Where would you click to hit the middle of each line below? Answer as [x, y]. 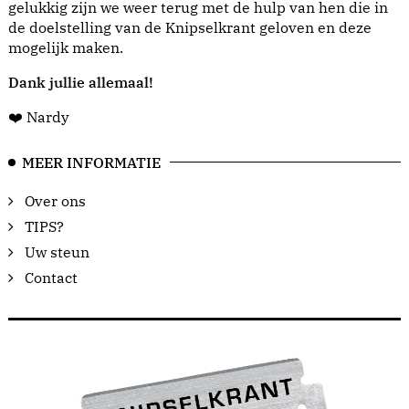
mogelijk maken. [66, 47]
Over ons [50, 200]
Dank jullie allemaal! [81, 82]
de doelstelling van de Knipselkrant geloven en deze [190, 27]
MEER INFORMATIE [91, 162]
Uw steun [52, 252]
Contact [46, 277]
